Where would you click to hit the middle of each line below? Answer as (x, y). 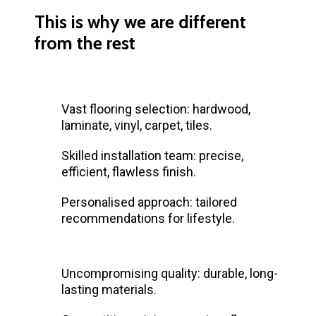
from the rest (85, 43)
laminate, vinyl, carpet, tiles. (137, 125)
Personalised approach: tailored (149, 202)
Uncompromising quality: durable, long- (170, 273)
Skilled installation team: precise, (152, 155)
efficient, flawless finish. (129, 171)
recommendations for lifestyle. (148, 218)
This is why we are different (140, 22)
